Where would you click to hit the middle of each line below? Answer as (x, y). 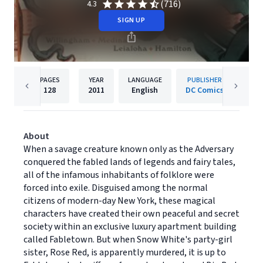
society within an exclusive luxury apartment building (130, 227)
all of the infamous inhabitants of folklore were (119, 175)
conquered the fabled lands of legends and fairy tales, (129, 162)
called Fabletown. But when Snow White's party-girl (128, 240)
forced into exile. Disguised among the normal (116, 188)
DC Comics (204, 90)
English (145, 90)
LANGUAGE (145, 80)
